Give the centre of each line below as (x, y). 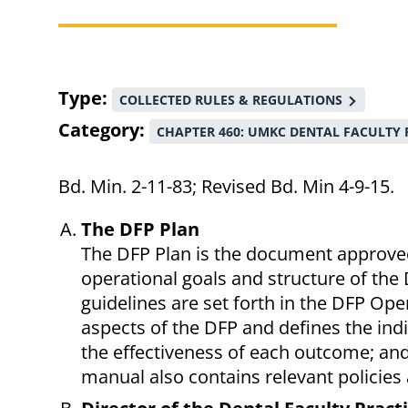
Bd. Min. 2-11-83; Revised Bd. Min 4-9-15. (226, 187)
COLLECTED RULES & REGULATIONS (231, 100)
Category (99, 130)
